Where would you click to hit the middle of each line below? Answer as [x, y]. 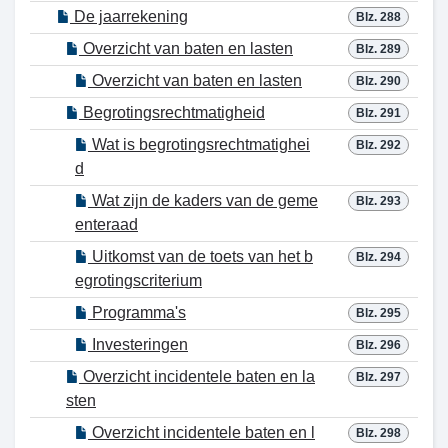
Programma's [137, 312]
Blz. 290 [378, 81]
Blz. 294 [378, 257]
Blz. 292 [378, 145]
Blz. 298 [378, 433]
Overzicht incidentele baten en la [197, 376]
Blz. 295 [378, 313]
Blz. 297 [378, 377]
